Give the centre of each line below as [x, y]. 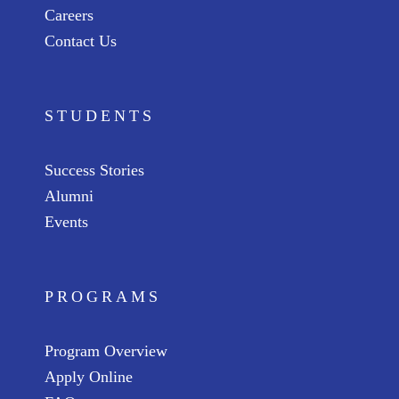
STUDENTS [100, 116]
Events [66, 222]
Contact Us [81, 41]
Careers [69, 15]
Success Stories [94, 170]
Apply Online [89, 377]
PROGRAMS [103, 297]
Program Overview [106, 351]
